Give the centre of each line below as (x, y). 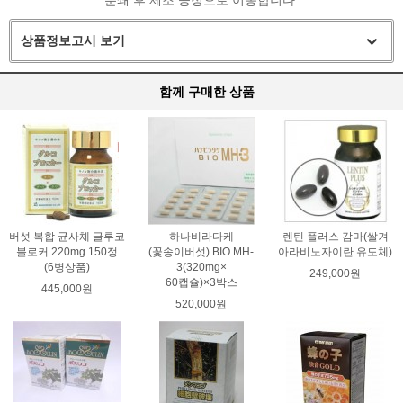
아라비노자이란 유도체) (336, 251)
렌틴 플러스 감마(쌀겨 (335, 236)
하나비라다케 (201, 236)
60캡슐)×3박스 (201, 282)
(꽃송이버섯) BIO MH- (201, 251)
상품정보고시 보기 (73, 40)
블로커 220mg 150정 (67, 251)
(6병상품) (67, 267)
